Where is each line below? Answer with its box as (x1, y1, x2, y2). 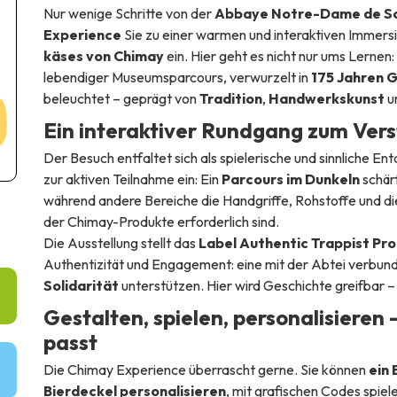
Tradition (198, 89, 262, 107)
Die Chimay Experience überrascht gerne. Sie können (43, 360, 369, 378)
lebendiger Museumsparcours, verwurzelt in (43, 67, 311, 86)
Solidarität (43, 276, 119, 294)
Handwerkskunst (268, 89, 385, 107)
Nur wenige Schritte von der (43, 4, 214, 22)
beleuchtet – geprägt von (43, 89, 199, 107)
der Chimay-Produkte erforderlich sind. (43, 212, 279, 230)
